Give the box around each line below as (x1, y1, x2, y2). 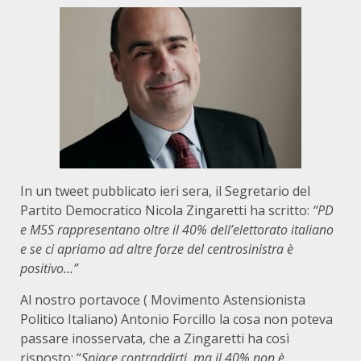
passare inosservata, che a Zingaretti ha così (20, 330, 289, 347)
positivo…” (20, 259, 78, 277)
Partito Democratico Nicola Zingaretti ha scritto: (20, 201, 313, 219)
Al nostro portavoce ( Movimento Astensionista (20, 291, 305, 309)
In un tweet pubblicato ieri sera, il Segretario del (20, 182, 310, 200)
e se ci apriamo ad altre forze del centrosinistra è (20, 240, 293, 258)
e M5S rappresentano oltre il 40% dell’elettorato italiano (20, 221, 334, 239)
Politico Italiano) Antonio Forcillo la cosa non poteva (20, 310, 333, 328)
